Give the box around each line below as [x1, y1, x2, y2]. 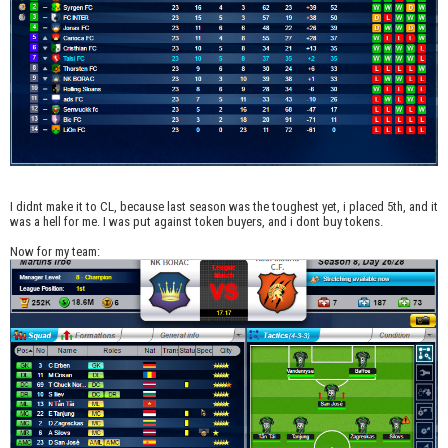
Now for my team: [10, 244, 100, 260]
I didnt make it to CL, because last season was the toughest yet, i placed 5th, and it [10, 199, 438, 215]
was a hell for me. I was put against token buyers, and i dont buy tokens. [10, 214, 383, 230]
